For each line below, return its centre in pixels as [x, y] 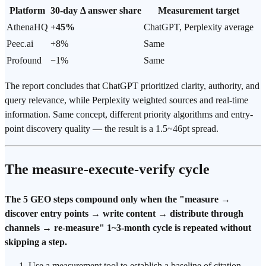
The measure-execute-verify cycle [107, 170]
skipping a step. [36, 242]
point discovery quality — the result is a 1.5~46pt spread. [112, 129]
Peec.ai [20, 44]
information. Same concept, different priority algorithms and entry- [129, 115]
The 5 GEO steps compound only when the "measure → [118, 199]
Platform [27, 11]
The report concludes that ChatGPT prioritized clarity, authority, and [132, 86]
